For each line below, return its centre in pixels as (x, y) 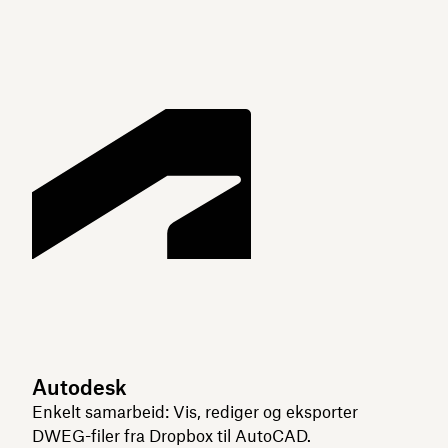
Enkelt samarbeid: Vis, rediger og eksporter (195, 412)
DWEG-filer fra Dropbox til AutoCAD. (171, 436)
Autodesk (79, 387)
